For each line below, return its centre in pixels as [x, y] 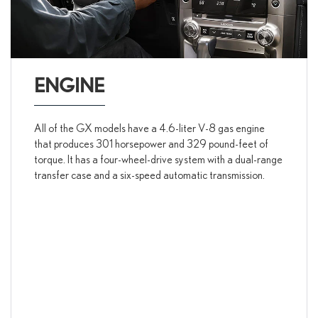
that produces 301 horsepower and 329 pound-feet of [151, 144]
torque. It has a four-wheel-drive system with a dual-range [158, 159]
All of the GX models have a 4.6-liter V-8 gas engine [149, 128]
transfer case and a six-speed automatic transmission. [149, 175]
